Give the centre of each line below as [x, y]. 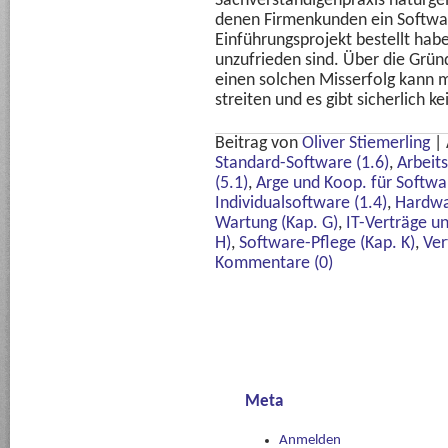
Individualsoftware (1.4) [301, 203]
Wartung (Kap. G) [276, 223]
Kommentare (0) [274, 263]
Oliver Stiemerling [366, 143]
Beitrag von [258, 143]
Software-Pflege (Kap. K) [327, 243]
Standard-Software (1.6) [302, 163]
